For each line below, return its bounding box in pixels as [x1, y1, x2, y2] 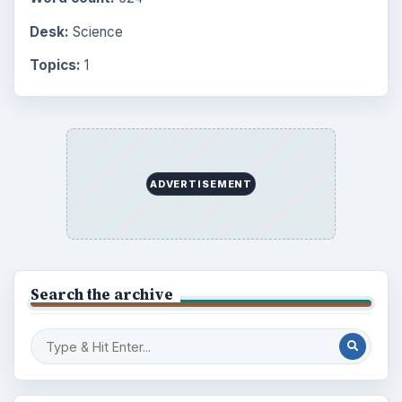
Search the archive [30, 284, 173, 304]
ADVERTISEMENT [149, 177, 253, 190]
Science [68, 22, 123, 40]
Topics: [29, 56, 81, 74]
